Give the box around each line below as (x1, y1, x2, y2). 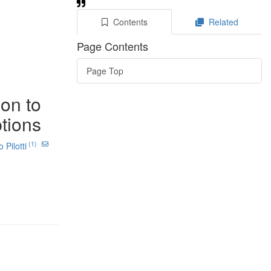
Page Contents (77, 38, 148, 54)
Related (206, 16, 238, 28)
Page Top (87, 65, 123, 77)
